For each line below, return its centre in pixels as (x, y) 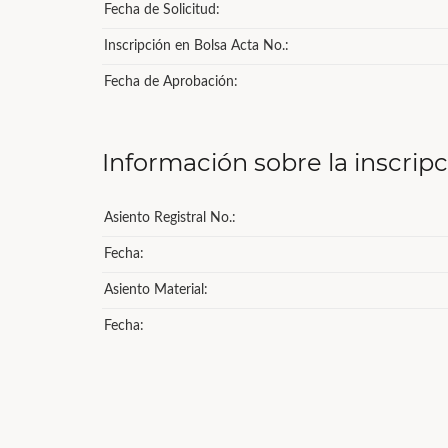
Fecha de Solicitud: (162, 10)
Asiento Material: (156, 290)
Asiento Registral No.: (170, 218)
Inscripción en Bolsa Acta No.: (196, 46)
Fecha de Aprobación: (171, 82)
